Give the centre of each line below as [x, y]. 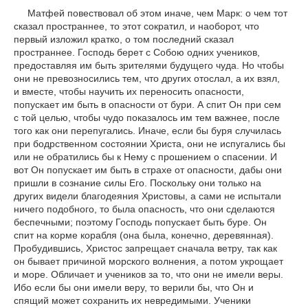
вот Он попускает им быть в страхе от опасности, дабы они [148, 170]
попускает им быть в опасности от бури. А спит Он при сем [147, 105]
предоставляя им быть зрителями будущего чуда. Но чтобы [149, 66]
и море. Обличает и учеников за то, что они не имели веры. [148, 275]
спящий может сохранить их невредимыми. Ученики [132, 301]
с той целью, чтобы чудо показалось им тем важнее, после [147, 118]
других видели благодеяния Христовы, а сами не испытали [147, 196]
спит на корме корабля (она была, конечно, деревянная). [144, 235]
